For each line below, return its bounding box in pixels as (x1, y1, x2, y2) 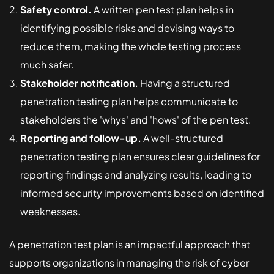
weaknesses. (20, 204, 81, 218)
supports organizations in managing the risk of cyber (9, 256, 249, 269)
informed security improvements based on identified (20, 186, 264, 199)
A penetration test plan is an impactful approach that (9, 237, 250, 251)
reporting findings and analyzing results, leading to (20, 168, 251, 181)
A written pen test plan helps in (92, 2, 234, 16)
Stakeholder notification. (20, 76, 138, 89)
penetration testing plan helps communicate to (20, 94, 238, 108)
